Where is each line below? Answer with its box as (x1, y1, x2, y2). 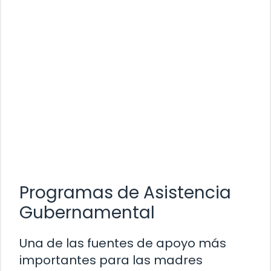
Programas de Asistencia (19, 181, 231, 205)
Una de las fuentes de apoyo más (19, 235, 226, 252)
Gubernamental (19, 201, 155, 225)
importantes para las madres (19, 252, 203, 269)
